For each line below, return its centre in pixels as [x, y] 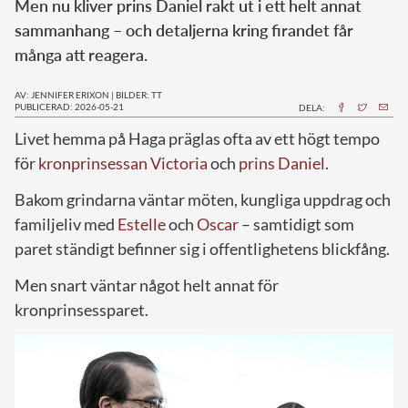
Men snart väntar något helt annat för [147, 285]
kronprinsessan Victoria [123, 163]
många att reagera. [81, 54]
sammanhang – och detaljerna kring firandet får [184, 30]
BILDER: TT [139, 94]
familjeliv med [66, 224]
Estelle [142, 224]
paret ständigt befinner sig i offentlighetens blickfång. [202, 248]
